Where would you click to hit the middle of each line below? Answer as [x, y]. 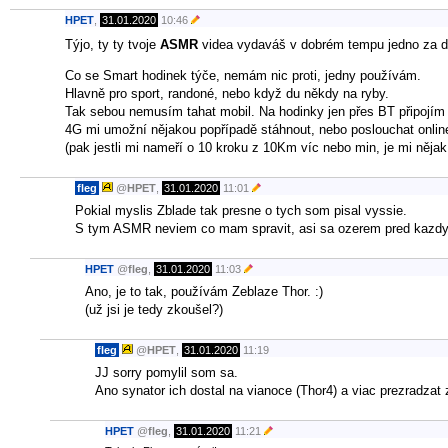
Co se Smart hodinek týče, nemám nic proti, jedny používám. [243, 75]
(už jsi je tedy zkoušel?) [154, 309]
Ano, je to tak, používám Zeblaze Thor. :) [204, 291]
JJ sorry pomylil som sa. [166, 372]
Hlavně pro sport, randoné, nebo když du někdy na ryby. [227, 93]
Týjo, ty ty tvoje [112, 44]
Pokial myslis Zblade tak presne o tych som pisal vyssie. [241, 210]
